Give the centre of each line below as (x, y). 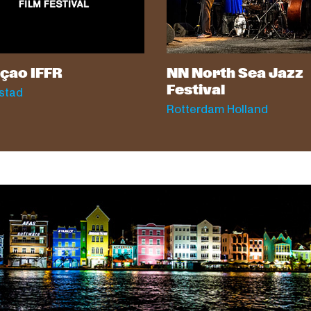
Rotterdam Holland (217, 110)
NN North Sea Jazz (235, 74)
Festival (196, 91)
